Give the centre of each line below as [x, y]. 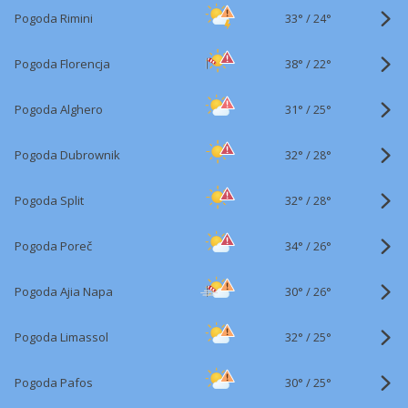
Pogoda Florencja [62, 64]
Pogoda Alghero [59, 109]
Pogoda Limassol [61, 337]
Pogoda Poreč [53, 246]
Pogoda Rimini [54, 18]
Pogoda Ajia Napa [64, 291]
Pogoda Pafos [54, 382]
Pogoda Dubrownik [67, 155]
